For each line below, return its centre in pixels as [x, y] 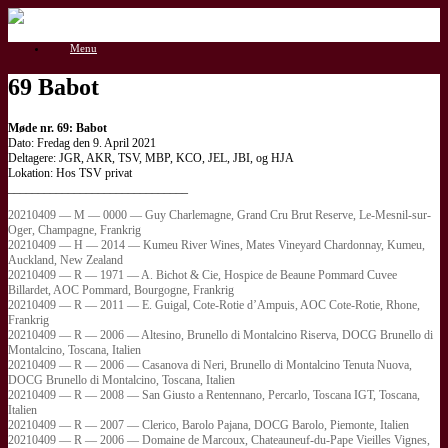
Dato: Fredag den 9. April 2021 [82, 142]
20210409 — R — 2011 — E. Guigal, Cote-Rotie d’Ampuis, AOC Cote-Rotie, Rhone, [214, 304]
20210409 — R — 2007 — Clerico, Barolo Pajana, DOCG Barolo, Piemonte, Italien [208, 424]
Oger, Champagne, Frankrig [74, 229]
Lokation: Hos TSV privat [70, 172]
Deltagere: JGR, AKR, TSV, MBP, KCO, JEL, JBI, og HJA [151, 157]
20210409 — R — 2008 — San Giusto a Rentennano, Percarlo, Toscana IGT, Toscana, [214, 394]
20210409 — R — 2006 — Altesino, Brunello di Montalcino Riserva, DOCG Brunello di [220, 334]
